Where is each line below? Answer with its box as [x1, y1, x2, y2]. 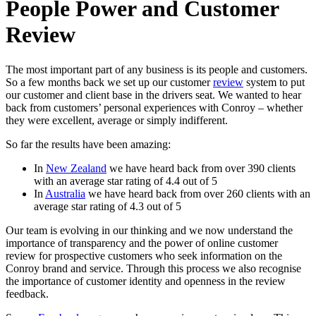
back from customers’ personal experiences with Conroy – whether [6, 101, 303, 114]
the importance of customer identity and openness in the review [6, 274, 286, 287]
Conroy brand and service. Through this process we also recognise [6, 262, 301, 274]
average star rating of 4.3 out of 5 [34, 200, 181, 212]
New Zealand [46, 162, 107, 174]
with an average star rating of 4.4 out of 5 [34, 174, 217, 187]
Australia [45, 187, 85, 200]
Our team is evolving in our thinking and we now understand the [6, 224, 293, 236]
